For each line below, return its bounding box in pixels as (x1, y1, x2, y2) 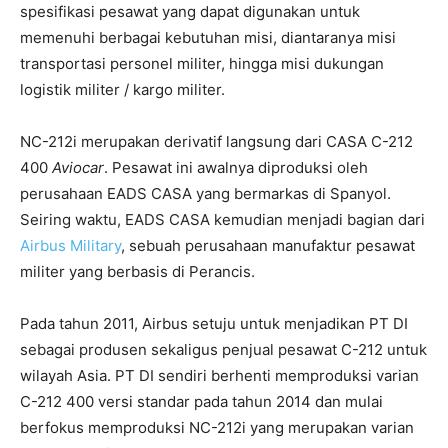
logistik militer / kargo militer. (20, 80, 225, 100)
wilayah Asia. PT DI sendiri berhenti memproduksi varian (20, 366, 419, 386)
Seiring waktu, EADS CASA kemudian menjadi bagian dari (20, 210, 425, 230)
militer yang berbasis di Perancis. (20, 262, 255, 282)
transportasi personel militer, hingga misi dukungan (20, 54, 384, 74)
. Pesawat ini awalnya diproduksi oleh (104, 158, 368, 178)
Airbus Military (20, 236, 121, 256)
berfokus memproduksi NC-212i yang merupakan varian (20, 418, 414, 438)
